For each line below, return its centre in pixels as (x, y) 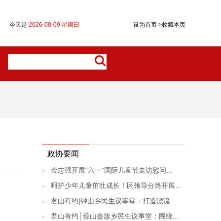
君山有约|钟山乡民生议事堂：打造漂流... (113, 201)
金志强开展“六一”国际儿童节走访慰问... (111, 170)
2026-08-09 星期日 (54, 25)
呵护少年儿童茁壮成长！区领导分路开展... (116, 185)
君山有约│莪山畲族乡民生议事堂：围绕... (115, 216)
